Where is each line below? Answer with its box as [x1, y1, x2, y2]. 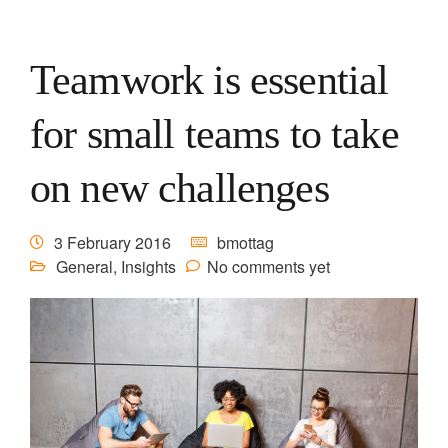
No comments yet [207, 254, 330, 278]
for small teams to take [30, 110, 399, 157]
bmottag [217, 230, 274, 254]
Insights [121, 254, 176, 278]
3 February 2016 [54, 230, 171, 254]
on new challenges [30, 164, 329, 211]
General [56, 254, 113, 278]
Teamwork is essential [30, 56, 389, 103]
